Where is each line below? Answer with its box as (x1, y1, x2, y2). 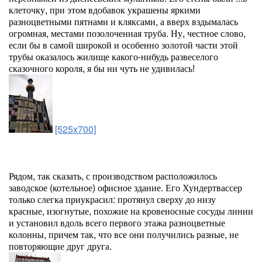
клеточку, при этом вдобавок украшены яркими (9, 3, 201, 16)
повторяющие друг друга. (9, 239, 112, 253)
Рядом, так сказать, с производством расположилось (9, 169, 217, 182)
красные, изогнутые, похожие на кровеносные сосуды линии (9, 204, 253, 218)
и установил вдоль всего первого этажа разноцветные (9, 216, 225, 229)
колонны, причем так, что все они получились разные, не (9, 227, 239, 241)
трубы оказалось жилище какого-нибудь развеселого (9, 50, 218, 63)
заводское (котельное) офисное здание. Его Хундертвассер (9, 181, 242, 194)
